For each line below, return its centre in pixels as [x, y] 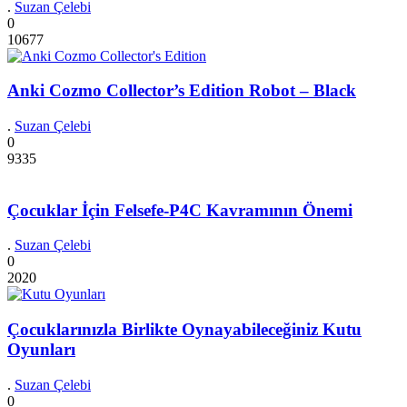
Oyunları [41, 350]
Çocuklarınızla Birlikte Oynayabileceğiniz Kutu [184, 330]
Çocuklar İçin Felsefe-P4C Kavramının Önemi [180, 210]
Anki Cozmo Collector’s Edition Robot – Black [182, 91]
